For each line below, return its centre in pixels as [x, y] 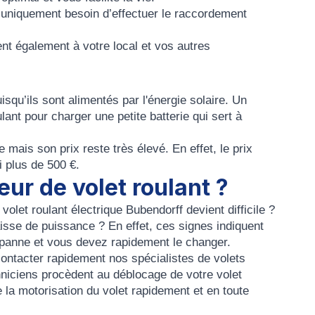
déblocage [140, 275]
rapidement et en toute [188, 291]
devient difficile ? [229, 210]
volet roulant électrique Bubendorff [93, 210]
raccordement [211, 14]
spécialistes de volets [188, 258]
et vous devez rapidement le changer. [130, 242]
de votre [192, 275]
